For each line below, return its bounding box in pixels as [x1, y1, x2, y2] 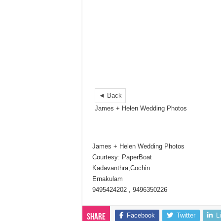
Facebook [127, 212, 155, 220]
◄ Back [99, 92, 122, 100]
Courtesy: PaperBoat [92, 153, 152, 161]
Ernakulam [92, 175, 123, 183]
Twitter [177, 212, 195, 220]
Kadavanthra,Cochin [92, 164, 150, 172]
